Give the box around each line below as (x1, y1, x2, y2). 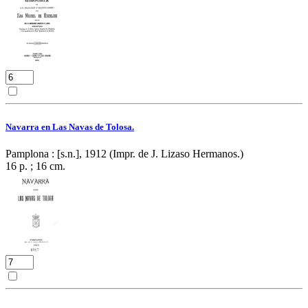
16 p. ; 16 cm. (5, 159, 65, 172)
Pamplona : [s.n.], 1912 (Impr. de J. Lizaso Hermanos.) (5, 147, 243, 159)
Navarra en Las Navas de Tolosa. (5, 121, 134, 132)
